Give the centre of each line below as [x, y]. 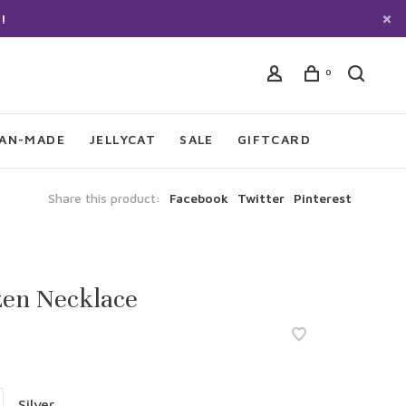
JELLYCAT [123, 139]
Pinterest [323, 198]
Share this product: [104, 198]
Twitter [261, 198]
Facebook [199, 198]
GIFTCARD [274, 139]
